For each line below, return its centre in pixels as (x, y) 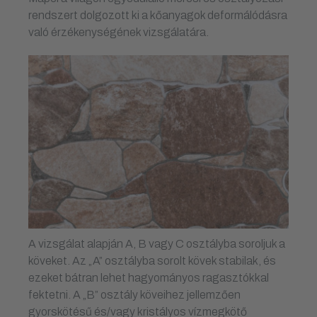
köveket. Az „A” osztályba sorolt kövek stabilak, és (152, 260)
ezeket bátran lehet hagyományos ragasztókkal (149, 277)
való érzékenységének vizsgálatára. (120, 32)
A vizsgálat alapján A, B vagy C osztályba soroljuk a (157, 243)
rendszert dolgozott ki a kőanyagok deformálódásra (158, 15)
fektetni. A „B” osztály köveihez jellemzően (134, 294)
